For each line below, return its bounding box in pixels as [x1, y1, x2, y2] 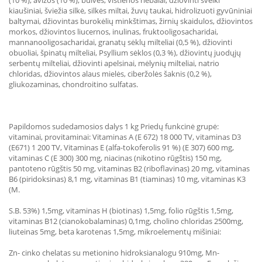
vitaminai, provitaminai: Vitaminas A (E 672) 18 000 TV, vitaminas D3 [9, 132, 241, 142]
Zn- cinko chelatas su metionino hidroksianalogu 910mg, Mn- [9, 247, 219, 258]
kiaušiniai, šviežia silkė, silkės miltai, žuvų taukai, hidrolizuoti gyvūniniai [9, 5, 252, 16]
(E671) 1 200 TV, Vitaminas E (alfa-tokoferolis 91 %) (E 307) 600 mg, [9, 142, 234, 153]
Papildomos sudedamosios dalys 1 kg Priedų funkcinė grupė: [9, 121, 219, 132]
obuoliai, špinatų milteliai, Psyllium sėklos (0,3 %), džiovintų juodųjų [9, 47, 241, 58]
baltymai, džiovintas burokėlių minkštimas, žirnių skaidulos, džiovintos [9, 16, 253, 26]
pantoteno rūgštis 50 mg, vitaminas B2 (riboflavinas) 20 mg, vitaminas [9, 163, 250, 174]
